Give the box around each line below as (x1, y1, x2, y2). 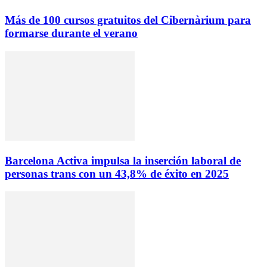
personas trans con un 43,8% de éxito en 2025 (5, 167, 229, 180)
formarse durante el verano (5, 27, 138, 40)
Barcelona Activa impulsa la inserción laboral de (5, 154, 241, 167)
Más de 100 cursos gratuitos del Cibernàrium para (5, 14, 251, 27)
